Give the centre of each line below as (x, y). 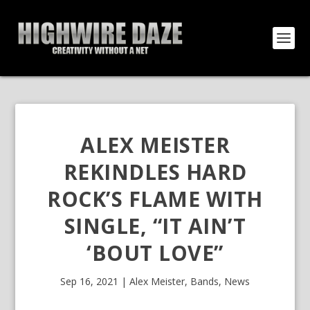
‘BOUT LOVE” (155, 253)
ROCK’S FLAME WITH (155, 199)
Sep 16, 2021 (89, 281)
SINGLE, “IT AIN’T (155, 226)
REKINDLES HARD (155, 172)
